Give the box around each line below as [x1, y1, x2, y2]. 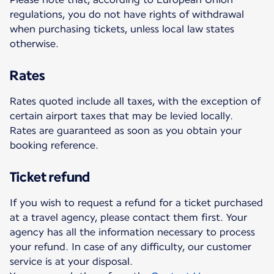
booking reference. [10, 139, 98, 151]
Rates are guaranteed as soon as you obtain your [10, 124, 242, 136]
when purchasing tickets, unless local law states [10, 23, 234, 35]
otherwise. [10, 37, 59, 50]
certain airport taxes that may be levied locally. [10, 109, 233, 122]
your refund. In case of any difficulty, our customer [10, 240, 251, 253]
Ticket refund [10, 168, 90, 185]
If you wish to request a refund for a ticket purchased [10, 196, 263, 209]
